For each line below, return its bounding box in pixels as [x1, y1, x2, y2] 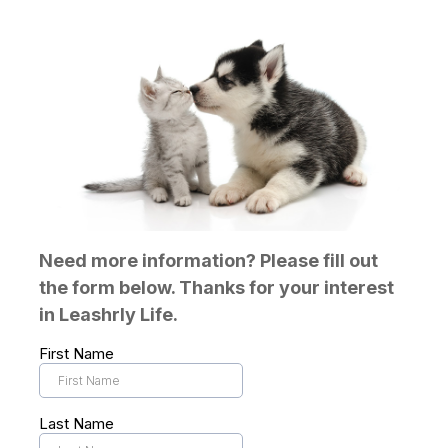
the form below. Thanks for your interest [39, 276, 394, 298]
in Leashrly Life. [39, 303, 178, 325]
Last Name [39, 413, 114, 433]
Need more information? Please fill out [39, 249, 378, 271]
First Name [39, 343, 114, 363]
